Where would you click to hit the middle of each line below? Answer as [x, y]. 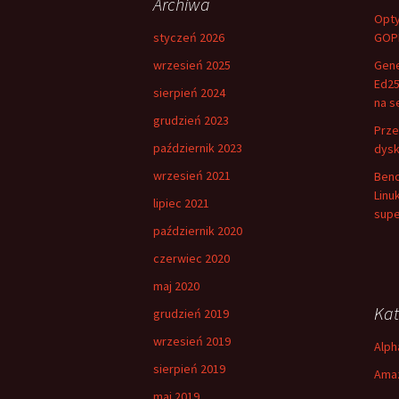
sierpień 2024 [189, 93]
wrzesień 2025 [192, 65]
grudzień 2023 [191, 120]
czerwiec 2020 [191, 258]
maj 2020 [176, 286]
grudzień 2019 [191, 313]
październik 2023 [198, 148]
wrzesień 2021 [192, 175]
